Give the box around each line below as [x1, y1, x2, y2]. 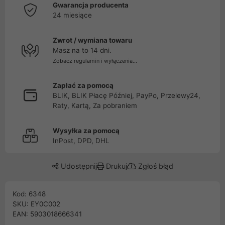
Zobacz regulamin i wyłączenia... [53, 57, 137, 64]
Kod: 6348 [13, 190, 46, 198]
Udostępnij [58, 162, 97, 170]
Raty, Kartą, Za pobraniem [53, 101, 137, 109]
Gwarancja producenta [53, 1, 129, 9]
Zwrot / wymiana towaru [53, 36, 132, 44]
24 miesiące [53, 11, 92, 19]
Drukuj [103, 162, 127, 170]
